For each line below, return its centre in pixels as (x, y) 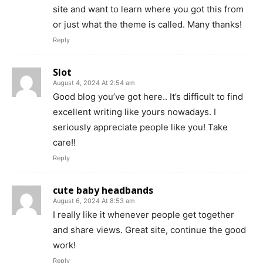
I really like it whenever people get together (144, 214)
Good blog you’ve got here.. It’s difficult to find (148, 96)
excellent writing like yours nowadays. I (134, 112)
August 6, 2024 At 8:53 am (94, 200)
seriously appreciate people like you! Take (140, 127)
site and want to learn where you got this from (148, 9)
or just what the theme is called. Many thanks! (147, 24)
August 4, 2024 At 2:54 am (94, 82)
